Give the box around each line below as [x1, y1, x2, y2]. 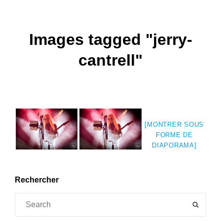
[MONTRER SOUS [145, 120, 204, 128]
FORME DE [155, 131, 193, 139]
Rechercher [15, 175, 59, 184]
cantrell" [78, 51, 143, 69]
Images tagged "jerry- [29, 30, 192, 48]
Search [14, 194, 39, 203]
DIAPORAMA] [152, 141, 197, 149]
